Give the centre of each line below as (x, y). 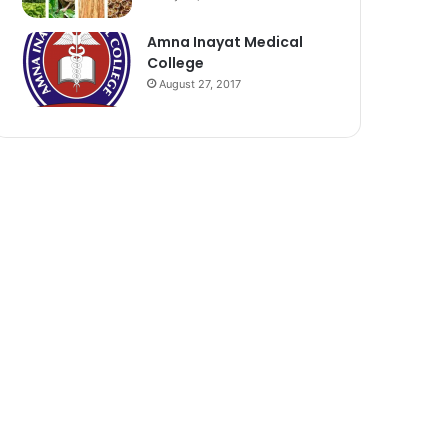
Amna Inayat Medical (225, 41)
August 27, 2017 (200, 83)
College (176, 62)
